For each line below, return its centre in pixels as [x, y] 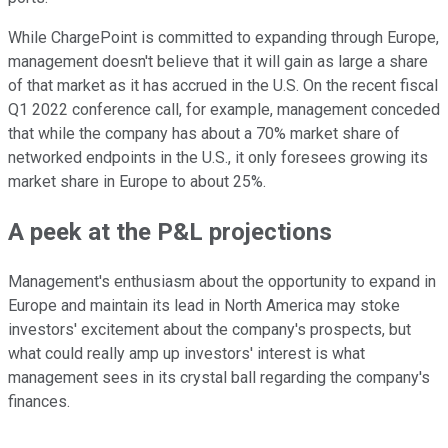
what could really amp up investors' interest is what [186, 354]
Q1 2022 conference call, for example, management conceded [224, 110]
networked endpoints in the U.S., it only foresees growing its [218, 158]
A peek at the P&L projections [170, 232]
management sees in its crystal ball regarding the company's [219, 378]
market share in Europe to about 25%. [137, 182]
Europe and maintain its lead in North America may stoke [204, 306]
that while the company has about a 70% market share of [204, 134]
